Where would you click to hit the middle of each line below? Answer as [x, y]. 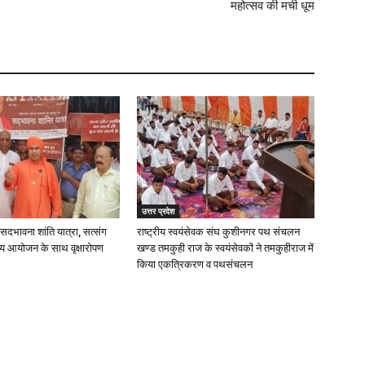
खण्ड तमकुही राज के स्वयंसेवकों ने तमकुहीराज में [225, 248]
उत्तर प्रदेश [158, 211]
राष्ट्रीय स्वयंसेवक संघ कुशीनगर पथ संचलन [218, 232]
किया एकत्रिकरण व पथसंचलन [195, 264]
